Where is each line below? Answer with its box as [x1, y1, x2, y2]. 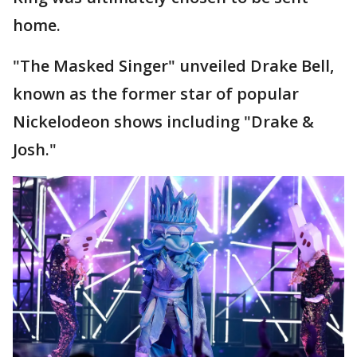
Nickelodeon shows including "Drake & [13, 111, 314, 132]
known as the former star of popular [13, 83, 299, 104]
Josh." [13, 139, 57, 160]
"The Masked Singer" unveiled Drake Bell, [13, 55, 334, 76]
